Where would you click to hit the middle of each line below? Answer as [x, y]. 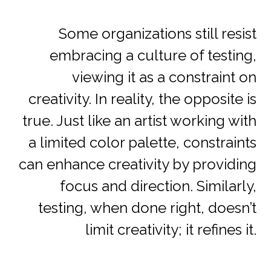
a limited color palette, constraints [142, 143]
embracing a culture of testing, [153, 56]
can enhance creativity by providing [138, 165]
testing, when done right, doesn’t [147, 208]
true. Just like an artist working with [139, 121]
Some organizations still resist [158, 34]
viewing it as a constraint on [164, 77]
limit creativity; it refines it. [171, 230]
